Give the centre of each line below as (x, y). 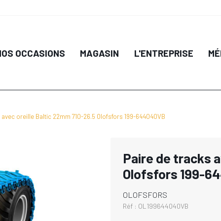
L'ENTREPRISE (164, 53)
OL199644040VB (163, 206)
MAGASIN (100, 53)
